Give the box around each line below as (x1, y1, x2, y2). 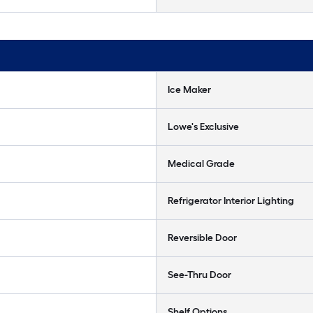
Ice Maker (168, 84, 211, 96)
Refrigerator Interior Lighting (168, 195, 294, 207)
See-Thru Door (168, 269, 232, 281)
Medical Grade (168, 158, 235, 170)
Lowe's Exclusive (168, 121, 239, 133)
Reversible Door (168, 232, 237, 244)
